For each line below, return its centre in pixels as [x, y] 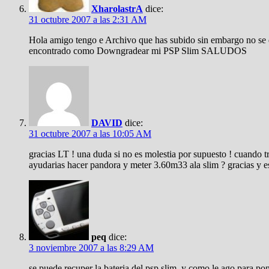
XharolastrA [117, 9]
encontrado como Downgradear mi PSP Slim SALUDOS [138, 51]
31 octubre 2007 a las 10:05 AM [90, 134]
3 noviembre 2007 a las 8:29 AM [91, 248]
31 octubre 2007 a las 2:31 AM [88, 20]
